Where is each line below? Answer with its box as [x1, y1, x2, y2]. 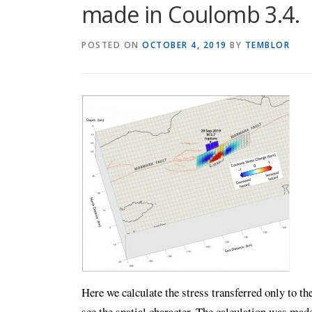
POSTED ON [81, 39, 142, 51]
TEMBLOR [244, 39, 290, 51]
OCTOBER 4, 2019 [142, 39, 227, 51]
